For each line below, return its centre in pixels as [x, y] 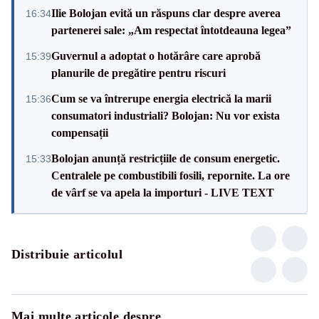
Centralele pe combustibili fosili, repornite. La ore [171, 175]
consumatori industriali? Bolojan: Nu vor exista [166, 115]
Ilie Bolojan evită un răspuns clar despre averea [166, 13]
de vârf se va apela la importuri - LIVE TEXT [163, 192]
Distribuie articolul [67, 254]
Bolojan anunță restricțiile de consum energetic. [166, 158]
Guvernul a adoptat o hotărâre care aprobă [156, 56]
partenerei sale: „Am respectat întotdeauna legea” [171, 30]
